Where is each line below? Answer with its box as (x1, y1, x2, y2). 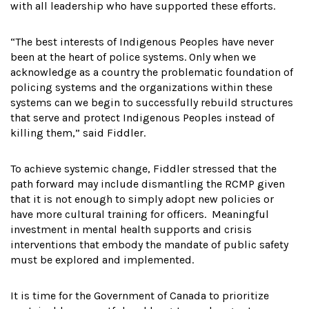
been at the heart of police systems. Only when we (10, 50, 256, 63)
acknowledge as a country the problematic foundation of (10, 66, 293, 79)
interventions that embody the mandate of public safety (10, 238, 288, 251)
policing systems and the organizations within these (10, 81, 272, 94)
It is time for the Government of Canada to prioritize (10, 289, 269, 302)
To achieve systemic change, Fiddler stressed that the (10, 162, 277, 175)
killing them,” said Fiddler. (10, 126, 146, 139)
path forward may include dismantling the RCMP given (10, 177, 285, 190)
